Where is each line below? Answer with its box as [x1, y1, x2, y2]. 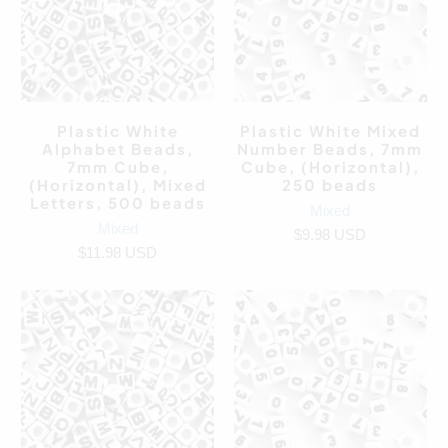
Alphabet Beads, [41, 138, 194, 158]
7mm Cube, [66, 156, 169, 176]
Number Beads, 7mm [237, 138, 424, 158]
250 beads [282, 174, 379, 194]
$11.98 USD [78, 243, 158, 261]
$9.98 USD [294, 225, 367, 243]
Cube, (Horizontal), [240, 156, 420, 176]
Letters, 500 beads [29, 192, 206, 212]
